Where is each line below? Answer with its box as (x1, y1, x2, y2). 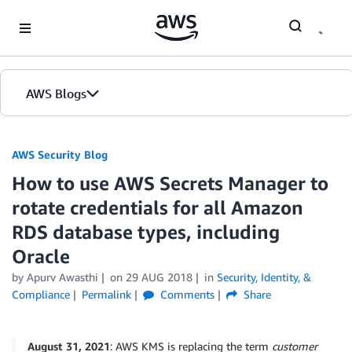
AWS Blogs (26, 86, 86, 101)
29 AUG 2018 (125, 270, 192, 284)
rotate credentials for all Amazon (12, 196, 303, 218)
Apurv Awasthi (27, 270, 98, 284)
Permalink (81, 288, 131, 301)
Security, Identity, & (216, 270, 311, 284)
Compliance (12, 288, 70, 301)
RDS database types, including (12, 221, 280, 243)
